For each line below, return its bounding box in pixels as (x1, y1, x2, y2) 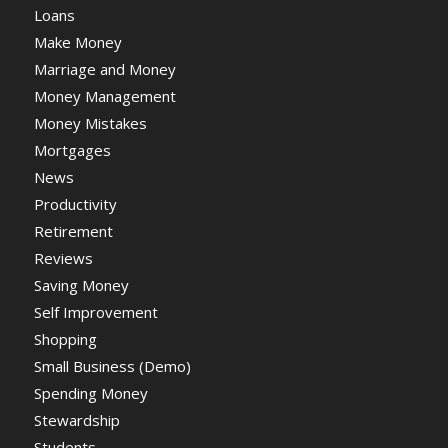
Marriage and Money (33, 59, 176, 79)
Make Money (33, 32, 122, 52)
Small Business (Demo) (33, 356, 191, 376)
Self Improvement (33, 302, 158, 322)
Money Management (33, 86, 176, 106)
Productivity (33, 194, 117, 214)
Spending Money (33, 383, 148, 403)
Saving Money (33, 275, 129, 295)
